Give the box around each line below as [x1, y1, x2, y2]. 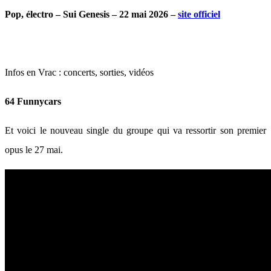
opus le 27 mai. [5, 145, 65, 155]
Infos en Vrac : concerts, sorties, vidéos [5, 67, 154, 77]
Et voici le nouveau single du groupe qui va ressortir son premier [5, 125, 266, 135]
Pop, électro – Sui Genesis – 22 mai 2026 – [5, 9, 178, 19]
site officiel [178, 9, 220, 19]
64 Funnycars [5, 96, 61, 106]
